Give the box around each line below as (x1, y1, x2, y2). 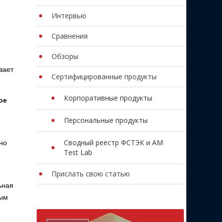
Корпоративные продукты (63, 93, 152, 103)
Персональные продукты (63, 115, 148, 125)
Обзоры (51, 51, 78, 61)
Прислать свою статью (51, 168, 130, 178)
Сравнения (51, 31, 88, 41)
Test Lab (63, 147, 92, 157)
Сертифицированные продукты (51, 71, 157, 81)
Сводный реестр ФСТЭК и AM (63, 137, 163, 147)
